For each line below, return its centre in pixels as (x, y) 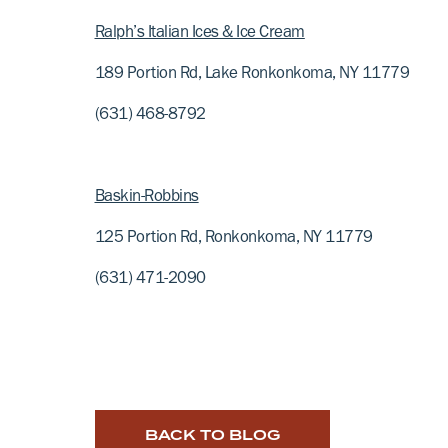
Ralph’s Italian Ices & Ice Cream (199, 34)
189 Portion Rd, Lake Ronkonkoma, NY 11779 (252, 75)
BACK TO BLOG (212, 434)
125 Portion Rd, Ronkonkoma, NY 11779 (233, 239)
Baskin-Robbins (146, 198)
